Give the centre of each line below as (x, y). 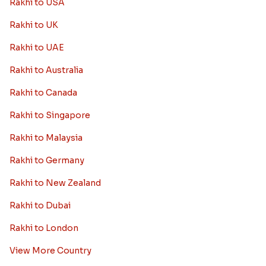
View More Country (50, 251)
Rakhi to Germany (47, 161)
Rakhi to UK (34, 25)
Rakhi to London (44, 228)
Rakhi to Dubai (40, 206)
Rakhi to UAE (37, 48)
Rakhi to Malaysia (46, 138)
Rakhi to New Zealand (55, 183)
